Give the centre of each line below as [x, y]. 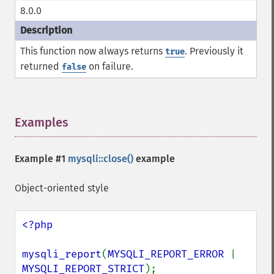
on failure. [110, 66]
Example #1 [41, 159]
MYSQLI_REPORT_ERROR [169, 254]
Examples [42, 122]
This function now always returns [93, 51]
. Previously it [214, 51]
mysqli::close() [101, 159]
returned [41, 66]
